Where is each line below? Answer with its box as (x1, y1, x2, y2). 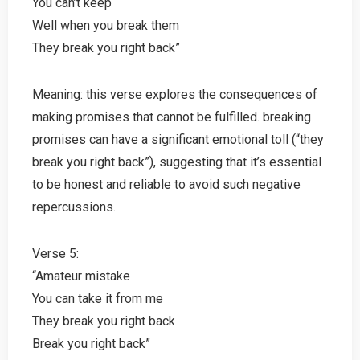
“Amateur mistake (32, 268, 130, 284)
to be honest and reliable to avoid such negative (32, 176, 301, 192)
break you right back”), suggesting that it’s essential (32, 153, 321, 170)
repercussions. (32, 198, 116, 215)
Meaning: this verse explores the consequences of (32, 86, 317, 102)
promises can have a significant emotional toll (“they (32, 131, 324, 147)
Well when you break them (32, 17, 179, 33)
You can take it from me (32, 290, 163, 306)
